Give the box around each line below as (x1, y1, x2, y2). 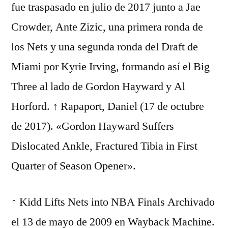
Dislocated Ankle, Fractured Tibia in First (11, 139, 197, 153)
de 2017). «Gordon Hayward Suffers (11, 119, 174, 133)
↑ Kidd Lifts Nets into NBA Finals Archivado (11, 195, 215, 209)
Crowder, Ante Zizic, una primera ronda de (11, 20, 203, 34)
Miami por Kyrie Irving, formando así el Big (11, 60, 210, 74)
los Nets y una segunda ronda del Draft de (11, 40, 198, 54)
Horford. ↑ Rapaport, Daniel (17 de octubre (11, 99, 204, 113)
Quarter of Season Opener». (11, 159, 136, 173)
